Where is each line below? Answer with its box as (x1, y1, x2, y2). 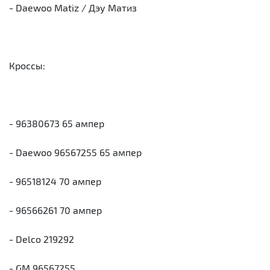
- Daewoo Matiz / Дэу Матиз (9, 1, 137, 13)
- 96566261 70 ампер (9, 204, 102, 216)
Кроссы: (9, 59, 45, 71)
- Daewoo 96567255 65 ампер (9, 146, 142, 158)
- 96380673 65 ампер (9, 117, 104, 129)
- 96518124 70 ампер (9, 175, 101, 187)
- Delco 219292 (9, 233, 74, 245)
